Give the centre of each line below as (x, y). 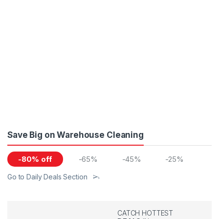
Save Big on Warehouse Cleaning (76, 135)
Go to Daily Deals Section (47, 176)
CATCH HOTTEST (145, 213)
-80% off (35, 159)
